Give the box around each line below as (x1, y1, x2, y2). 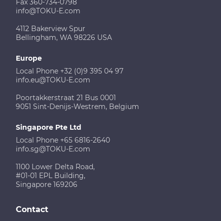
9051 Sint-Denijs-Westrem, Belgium (16, 102, 139, 111)
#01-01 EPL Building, (16, 171, 85, 181)
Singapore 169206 (16, 180, 77, 189)
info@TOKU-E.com (16, 6, 80, 16)
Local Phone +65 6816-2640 (16, 136, 110, 145)
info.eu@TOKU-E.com (16, 75, 90, 85)
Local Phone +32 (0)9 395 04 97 (16, 67, 123, 76)
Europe (16, 54, 42, 63)
